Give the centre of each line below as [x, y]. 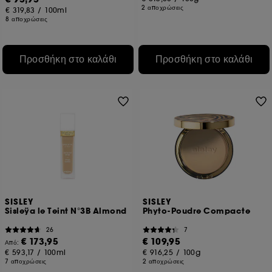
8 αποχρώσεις [27, 19]
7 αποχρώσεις [25, 261]
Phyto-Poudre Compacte [196, 211]
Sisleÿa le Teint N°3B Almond [66, 211]
